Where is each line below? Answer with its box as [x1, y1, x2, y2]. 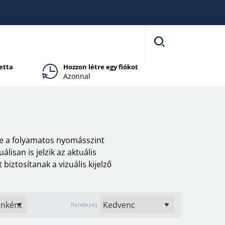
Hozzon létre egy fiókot [63, 62, 138, 71]
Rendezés [70, 200, 98, 209]
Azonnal [63, 71, 90, 81]
